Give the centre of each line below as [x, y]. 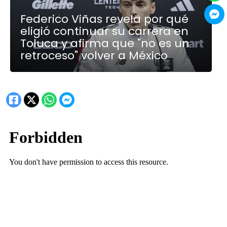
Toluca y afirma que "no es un [105, 44]
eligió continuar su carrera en [105, 31]
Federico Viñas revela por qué [105, 19]
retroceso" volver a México [94, 56]
